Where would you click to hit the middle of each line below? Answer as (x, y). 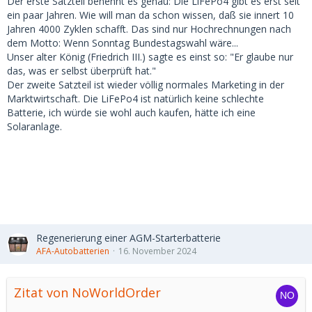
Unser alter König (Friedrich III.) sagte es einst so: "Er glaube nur (150, 57)
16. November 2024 (157, 251)
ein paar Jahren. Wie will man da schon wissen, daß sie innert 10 (150, 15)
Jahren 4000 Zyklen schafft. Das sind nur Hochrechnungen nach (149, 29)
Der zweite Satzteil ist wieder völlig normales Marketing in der (146, 85)
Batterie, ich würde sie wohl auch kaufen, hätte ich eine (131, 112)
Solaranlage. (34, 126)
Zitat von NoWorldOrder (87, 292)
